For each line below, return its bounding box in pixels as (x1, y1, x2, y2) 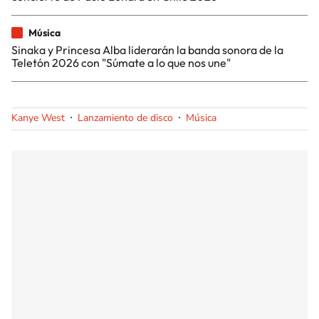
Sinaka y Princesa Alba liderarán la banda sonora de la (11, 42, 283, 57)
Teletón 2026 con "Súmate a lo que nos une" (11, 55, 231, 70)
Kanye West (11, 110, 65, 125)
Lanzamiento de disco (78, 110, 173, 125)
